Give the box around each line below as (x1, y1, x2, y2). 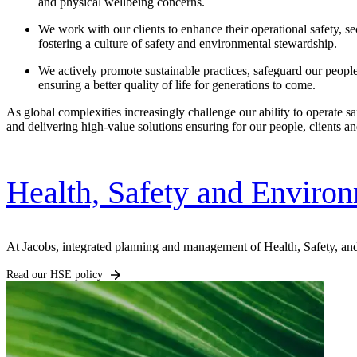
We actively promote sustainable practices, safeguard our (38, 64, 325, 78)
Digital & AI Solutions (48, 249, 228, 270)
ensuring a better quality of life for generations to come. (38, 78, 316, 92)
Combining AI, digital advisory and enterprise (48, 293, 277, 307)
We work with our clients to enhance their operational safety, (38, 22, 345, 37)
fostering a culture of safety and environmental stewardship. (38, 37, 337, 51)
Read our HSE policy (6, 268, 103, 280)
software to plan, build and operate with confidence (48, 308, 305, 321)
